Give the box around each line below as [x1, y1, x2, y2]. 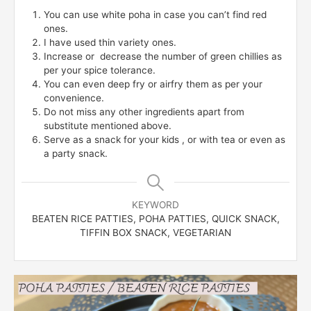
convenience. [44, 92, 104, 103]
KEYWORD [132, 199, 179, 210]
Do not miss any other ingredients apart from [44, 106, 244, 117]
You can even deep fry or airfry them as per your [44, 78, 262, 90]
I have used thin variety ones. [44, 36, 176, 48]
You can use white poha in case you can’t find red [44, 8, 267, 20]
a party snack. [44, 147, 108, 159]
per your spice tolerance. [44, 64, 155, 76]
